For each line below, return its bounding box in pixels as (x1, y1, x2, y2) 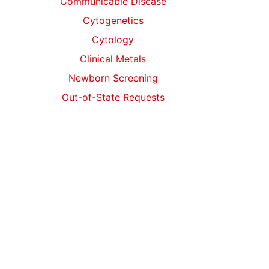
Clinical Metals (80, 53, 146, 65)
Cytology (92, 34, 134, 46)
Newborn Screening (68, 72, 158, 84)
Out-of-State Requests (61, 91, 165, 103)
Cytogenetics (82, 14, 144, 26)
